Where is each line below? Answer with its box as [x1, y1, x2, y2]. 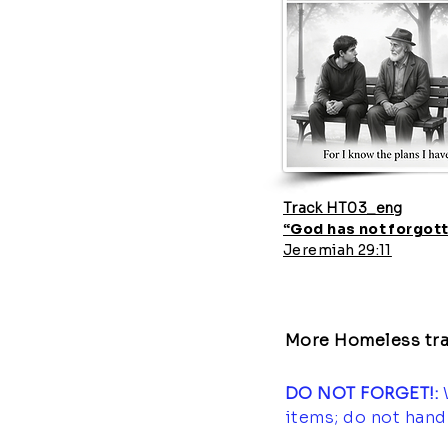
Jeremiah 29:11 [283, 241, 392, 259]
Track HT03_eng [283, 199, 403, 217]
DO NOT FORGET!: [285, 383, 443, 404]
